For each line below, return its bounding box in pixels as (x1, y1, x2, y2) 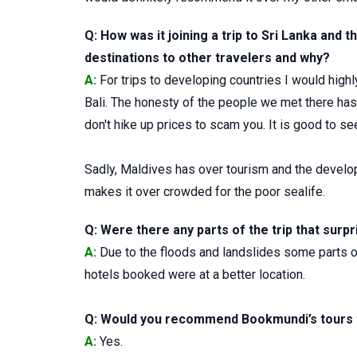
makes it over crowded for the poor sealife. (84, 184, 325, 199)
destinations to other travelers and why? (84, 50, 330, 65)
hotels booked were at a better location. (84, 267, 305, 282)
